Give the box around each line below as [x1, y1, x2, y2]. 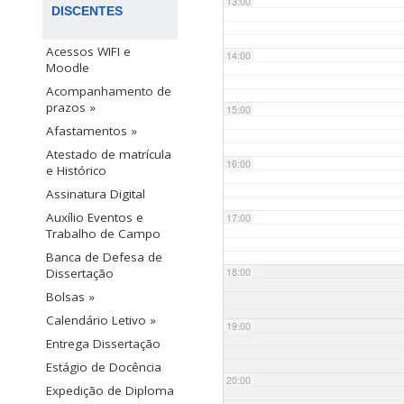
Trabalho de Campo [46, 225, 161, 243]
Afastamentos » [46, 123, 137, 140]
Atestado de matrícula [46, 146, 171, 163]
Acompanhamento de [46, 83, 171, 100]
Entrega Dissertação [46, 335, 161, 353]
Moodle [46, 60, 89, 77]
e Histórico [46, 162, 106, 179]
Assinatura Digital [46, 186, 145, 203]
